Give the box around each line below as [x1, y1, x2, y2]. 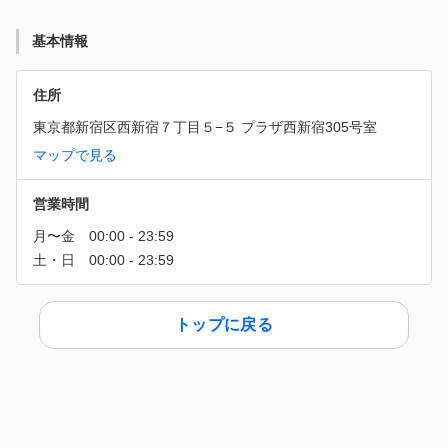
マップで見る [33, 146, 117, 163]
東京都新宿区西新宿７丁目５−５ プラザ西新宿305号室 [33, 118, 377, 135]
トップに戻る [175, 314, 273, 335]
